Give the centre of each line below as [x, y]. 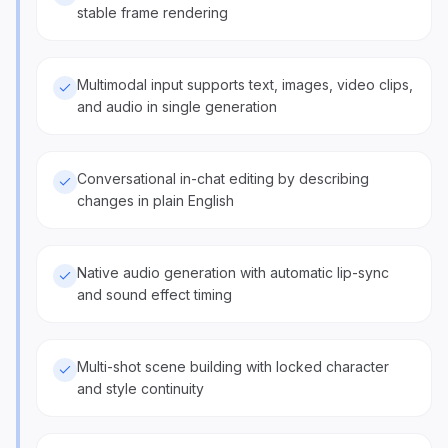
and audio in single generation [177, 106]
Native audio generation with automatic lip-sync [233, 272]
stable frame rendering [152, 12]
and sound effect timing [154, 294]
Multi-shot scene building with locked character [233, 366]
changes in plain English [155, 200]
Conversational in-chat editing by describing [223, 178]
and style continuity [140, 388]
